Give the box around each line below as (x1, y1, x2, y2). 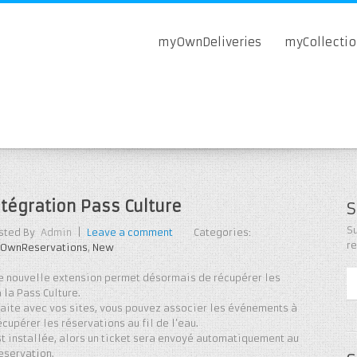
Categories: (194, 226, 252, 239)
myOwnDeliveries (158, 34, 262, 49)
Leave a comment (86, 226, 173, 239)
